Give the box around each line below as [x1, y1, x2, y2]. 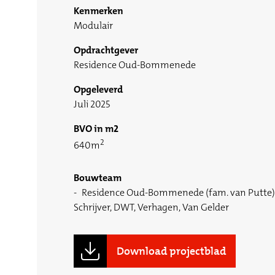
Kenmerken [74, 4, 123, 18]
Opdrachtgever [74, 44, 138, 57]
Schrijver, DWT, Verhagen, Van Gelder [74, 201, 229, 214]
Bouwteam [74, 171, 122, 185]
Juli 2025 [74, 98, 110, 111]
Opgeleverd [74, 83, 123, 96]
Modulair [74, 19, 113, 33]
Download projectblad [117, 244, 226, 259]
